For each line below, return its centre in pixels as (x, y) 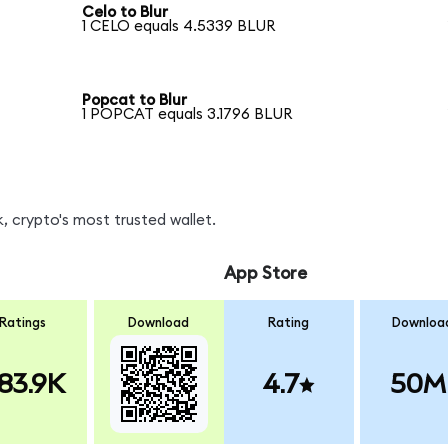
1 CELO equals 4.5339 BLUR (179, 27)
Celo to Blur (125, 13)
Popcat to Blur (135, 101)
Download (159, 322)
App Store (265, 274)
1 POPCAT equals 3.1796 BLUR (187, 115)
